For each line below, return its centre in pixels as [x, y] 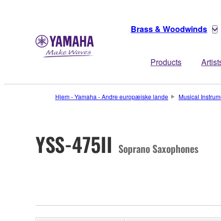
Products [166, 62]
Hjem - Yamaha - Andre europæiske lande [112, 96]
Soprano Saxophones [158, 148]
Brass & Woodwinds [169, 29]
